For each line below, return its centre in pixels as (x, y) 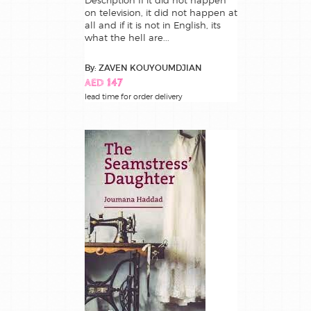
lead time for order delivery (134, 97)
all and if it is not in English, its (153, 25)
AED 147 (104, 84)
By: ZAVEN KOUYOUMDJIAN (143, 68)
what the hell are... (127, 38)
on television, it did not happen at (161, 13)
